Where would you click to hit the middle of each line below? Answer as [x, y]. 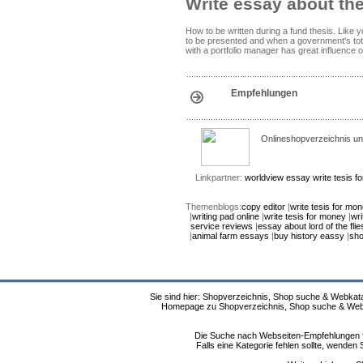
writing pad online [226, 216]
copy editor [263, 206]
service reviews [222, 226]
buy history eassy [309, 235]
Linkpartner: [220, 177]
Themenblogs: [214, 206]
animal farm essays [230, 235]
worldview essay [277, 177]
